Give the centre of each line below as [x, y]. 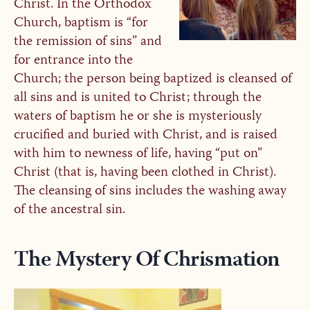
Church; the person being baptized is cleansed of [153, 80]
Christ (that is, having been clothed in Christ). [145, 173]
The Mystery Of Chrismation [147, 261]
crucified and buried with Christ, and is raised [145, 136]
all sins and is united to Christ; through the [137, 98]
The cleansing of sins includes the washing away [150, 192]
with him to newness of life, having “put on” [138, 154]
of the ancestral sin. [69, 210]
